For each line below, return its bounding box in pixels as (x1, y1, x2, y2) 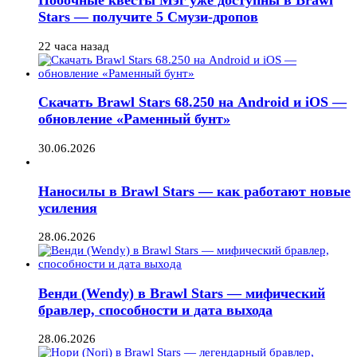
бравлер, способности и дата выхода (38, 301, 273, 318)
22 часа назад (38, 39, 109, 53)
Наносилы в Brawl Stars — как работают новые (38, 182, 351, 199)
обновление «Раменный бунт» (38, 111, 230, 127)
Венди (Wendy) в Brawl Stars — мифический (38, 284, 325, 301)
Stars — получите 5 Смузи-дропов (38, 9, 258, 25)
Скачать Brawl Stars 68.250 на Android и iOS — (38, 94, 347, 111)
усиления (38, 199, 97, 216)
